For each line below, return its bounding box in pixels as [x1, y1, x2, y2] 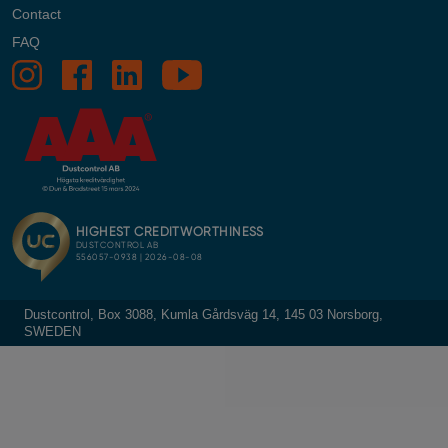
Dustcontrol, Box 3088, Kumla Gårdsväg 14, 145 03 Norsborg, [24, 307, 383, 323]
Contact [12, 6, 61, 23]
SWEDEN [24, 324, 81, 340]
